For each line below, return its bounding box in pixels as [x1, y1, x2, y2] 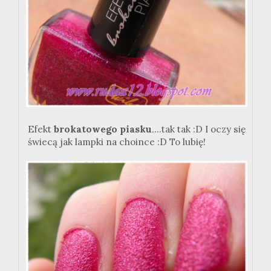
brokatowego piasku [54, 123, 152, 135]
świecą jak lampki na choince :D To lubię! [28, 136, 206, 148]
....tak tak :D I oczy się [152, 123, 246, 135]
